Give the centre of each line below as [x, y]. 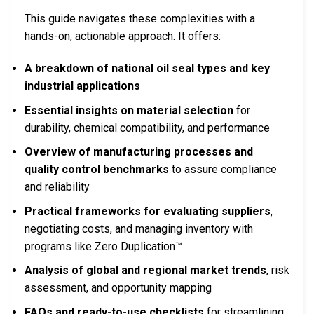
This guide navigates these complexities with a [140, 19]
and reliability [57, 187]
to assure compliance [223, 170]
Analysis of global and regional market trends [145, 271]
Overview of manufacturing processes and [139, 152]
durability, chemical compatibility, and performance [147, 128]
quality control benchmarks [97, 170]
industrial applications [82, 86]
